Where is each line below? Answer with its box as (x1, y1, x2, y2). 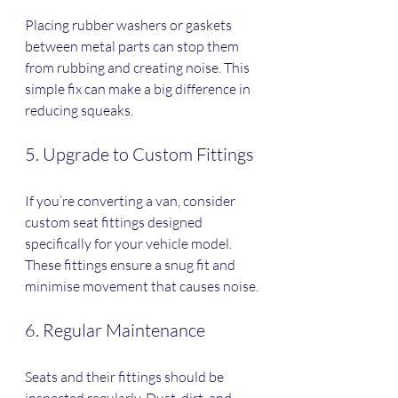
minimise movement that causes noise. (25, 276, 259, 295)
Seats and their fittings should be (25, 367, 227, 386)
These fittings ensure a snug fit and (25, 255, 238, 274)
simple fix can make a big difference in (25, 79, 253, 98)
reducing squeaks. (25, 100, 133, 119)
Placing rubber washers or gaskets (25, 15, 235, 34)
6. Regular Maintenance (25, 318, 205, 341)
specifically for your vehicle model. (25, 234, 235, 252)
